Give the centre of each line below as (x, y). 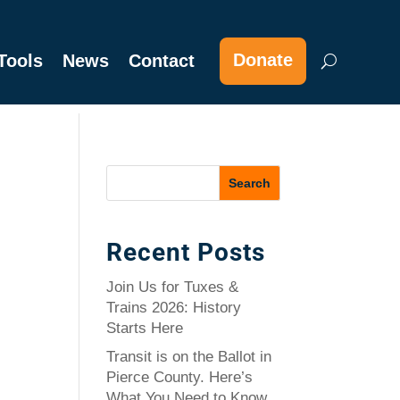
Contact (162, 61)
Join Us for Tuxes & (173, 287)
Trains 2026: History (174, 308)
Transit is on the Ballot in (189, 356)
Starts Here (145, 328)
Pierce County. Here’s (180, 377)
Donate (263, 60)
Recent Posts (186, 252)
